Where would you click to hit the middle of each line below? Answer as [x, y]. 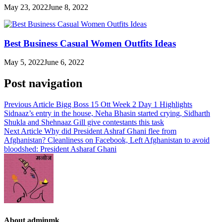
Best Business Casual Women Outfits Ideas [90, 43]
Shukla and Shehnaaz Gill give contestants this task [84, 122]
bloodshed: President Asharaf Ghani [60, 149]
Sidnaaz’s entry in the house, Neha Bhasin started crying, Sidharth [107, 113]
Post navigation [43, 83]
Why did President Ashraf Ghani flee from [110, 131]
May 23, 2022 [26, 7]
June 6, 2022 [64, 62]
